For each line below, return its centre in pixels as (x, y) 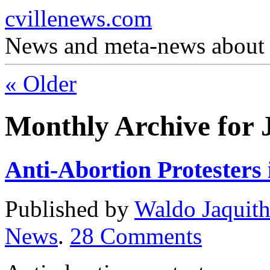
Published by (70, 209)
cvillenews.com (78, 18)
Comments (151, 236)
